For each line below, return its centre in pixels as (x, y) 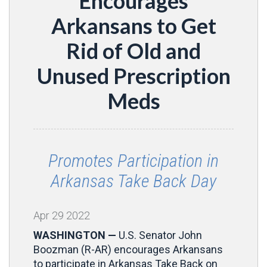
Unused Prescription (133, 76)
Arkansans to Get (133, 26)
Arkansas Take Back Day (133, 181)
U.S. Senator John (160, 235)
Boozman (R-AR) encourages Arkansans (128, 249)
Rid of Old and (133, 51)
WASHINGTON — (76, 235)
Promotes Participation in (133, 161)
